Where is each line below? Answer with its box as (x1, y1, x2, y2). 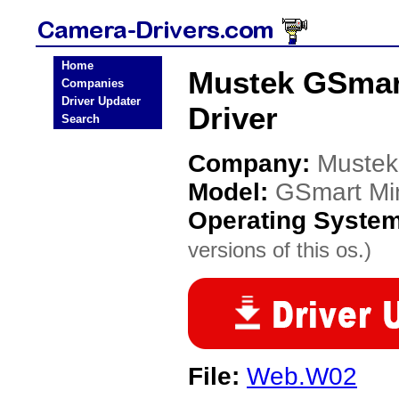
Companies (61, 77, 124, 90)
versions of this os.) (188, 238, 371, 262)
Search (61, 112, 100, 126)
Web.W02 (247, 362, 357, 390)
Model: (188, 178, 275, 206)
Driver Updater (61, 94, 141, 108)
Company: (188, 150, 317, 177)
